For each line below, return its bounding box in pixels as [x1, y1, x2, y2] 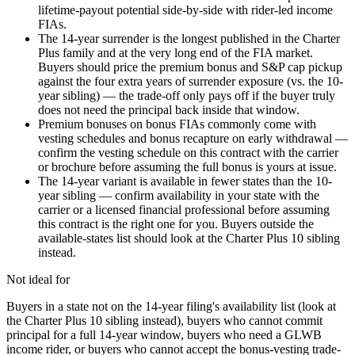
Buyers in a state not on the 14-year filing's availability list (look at [6, 300, 336, 314]
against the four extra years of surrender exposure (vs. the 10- [38, 74, 343, 89]
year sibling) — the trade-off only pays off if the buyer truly [38, 89, 335, 103]
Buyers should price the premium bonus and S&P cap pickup [38, 60, 342, 74]
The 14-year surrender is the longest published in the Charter [38, 32, 340, 46]
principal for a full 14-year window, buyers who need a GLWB [6, 328, 322, 342]
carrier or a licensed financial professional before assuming [38, 203, 330, 217]
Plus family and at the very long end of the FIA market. [38, 46, 313, 60]
